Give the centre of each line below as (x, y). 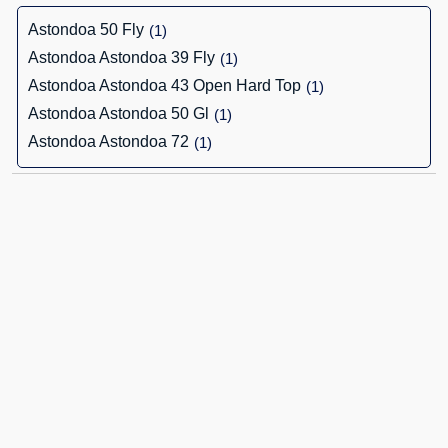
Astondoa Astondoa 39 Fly (121, 57)
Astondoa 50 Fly (86, 29)
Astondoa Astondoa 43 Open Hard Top (164, 85)
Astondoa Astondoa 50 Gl (118, 113)
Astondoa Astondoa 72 (108, 141)
